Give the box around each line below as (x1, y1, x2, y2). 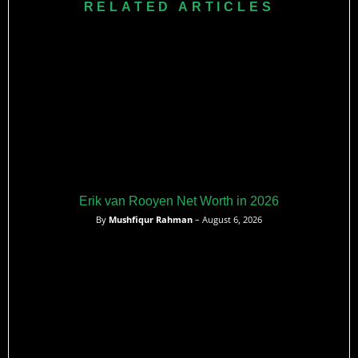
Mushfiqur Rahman (109, 213, 193, 225)
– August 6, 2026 (193, 213, 262, 225)
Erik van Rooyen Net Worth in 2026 (79, 193, 279, 208)
